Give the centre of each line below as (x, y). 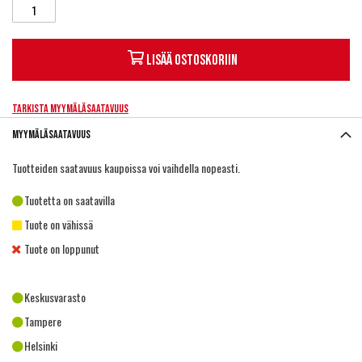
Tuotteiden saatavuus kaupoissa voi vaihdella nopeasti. (126, 168)
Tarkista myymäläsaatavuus (70, 109)
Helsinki (41, 345)
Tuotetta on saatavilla (69, 200)
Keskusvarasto (55, 297)
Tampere (43, 321)
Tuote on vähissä (59, 224)
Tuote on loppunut (62, 248)
